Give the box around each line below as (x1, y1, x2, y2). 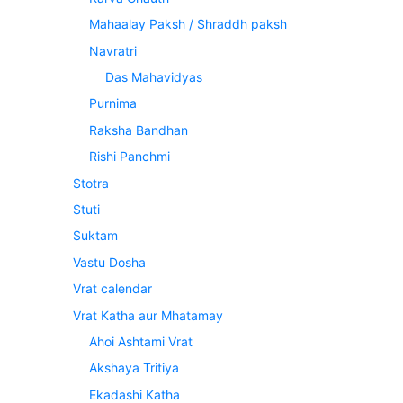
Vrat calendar (73, 281, 152, 297)
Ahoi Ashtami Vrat (89, 333, 193, 349)
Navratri (89, 42, 138, 58)
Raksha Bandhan (89, 121, 189, 138)
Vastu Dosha (73, 254, 146, 270)
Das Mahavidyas (105, 68, 203, 85)
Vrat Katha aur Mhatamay (73, 307, 223, 323)
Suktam (73, 228, 118, 244)
